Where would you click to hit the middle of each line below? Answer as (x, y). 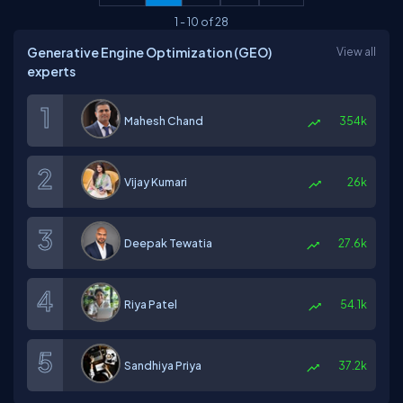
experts (51, 71)
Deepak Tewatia (168, 243)
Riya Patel (151, 304)
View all (356, 51)
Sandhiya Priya (163, 365)
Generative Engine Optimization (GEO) (149, 52)
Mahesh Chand (164, 121)
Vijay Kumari (156, 182)
